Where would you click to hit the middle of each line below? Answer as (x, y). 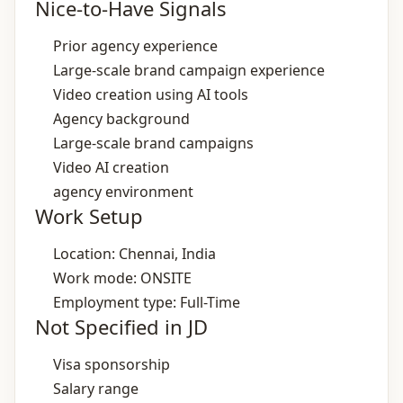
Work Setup (89, 216)
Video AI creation (111, 167)
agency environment (123, 192)
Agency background (121, 119)
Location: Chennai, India (134, 254)
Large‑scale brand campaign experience (189, 70)
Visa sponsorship (112, 364)
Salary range (96, 389)
